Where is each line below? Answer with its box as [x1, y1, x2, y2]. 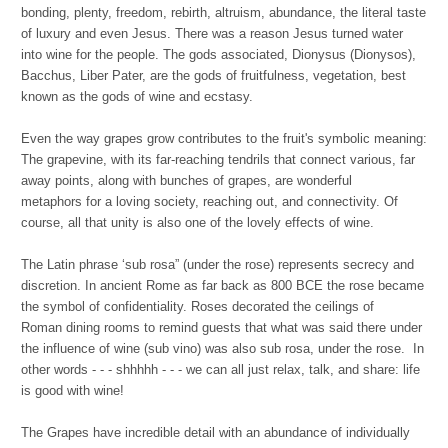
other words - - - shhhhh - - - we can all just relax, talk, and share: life [21, 362, 420, 378]
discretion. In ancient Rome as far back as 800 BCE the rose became [21, 278, 424, 294]
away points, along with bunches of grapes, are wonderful [21, 173, 352, 189]
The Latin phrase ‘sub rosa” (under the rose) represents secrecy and [21, 257, 414, 273]
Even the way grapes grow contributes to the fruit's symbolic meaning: [21, 131, 427, 147]
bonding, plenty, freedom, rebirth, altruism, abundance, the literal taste [21, 5, 426, 21]
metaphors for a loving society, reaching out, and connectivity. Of [21, 194, 398, 210]
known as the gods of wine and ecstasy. [21, 89, 253, 105]
